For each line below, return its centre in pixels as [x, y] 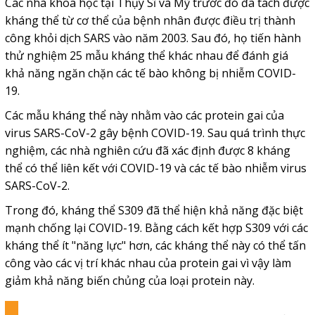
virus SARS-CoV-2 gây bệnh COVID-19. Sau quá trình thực [155, 133]
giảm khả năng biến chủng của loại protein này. [129, 280]
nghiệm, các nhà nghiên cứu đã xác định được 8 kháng [147, 150]
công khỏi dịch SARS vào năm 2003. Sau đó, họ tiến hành [153, 38]
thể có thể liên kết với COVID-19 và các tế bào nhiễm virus [155, 168]
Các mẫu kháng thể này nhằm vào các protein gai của [144, 115]
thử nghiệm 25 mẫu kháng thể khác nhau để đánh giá [146, 55]
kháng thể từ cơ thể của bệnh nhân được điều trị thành [150, 20]
